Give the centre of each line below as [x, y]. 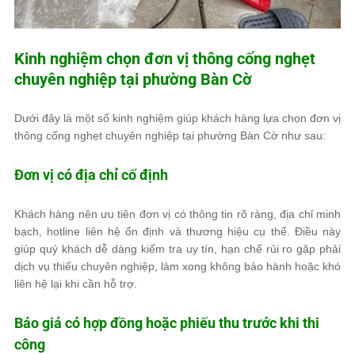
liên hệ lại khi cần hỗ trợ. [76, 283]
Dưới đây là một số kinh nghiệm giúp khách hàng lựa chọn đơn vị [177, 118]
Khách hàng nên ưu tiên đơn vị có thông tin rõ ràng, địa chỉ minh [177, 214]
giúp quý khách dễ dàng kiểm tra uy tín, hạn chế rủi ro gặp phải [177, 248]
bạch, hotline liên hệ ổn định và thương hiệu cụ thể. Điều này [177, 231]
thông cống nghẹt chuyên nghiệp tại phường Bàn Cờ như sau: [170, 135]
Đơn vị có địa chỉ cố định [91, 174]
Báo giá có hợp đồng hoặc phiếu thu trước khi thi [167, 323]
